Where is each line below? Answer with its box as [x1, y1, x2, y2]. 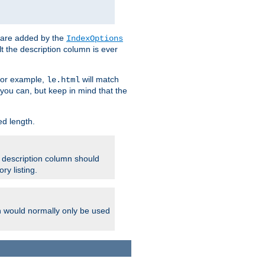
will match [80, 75, 119, 85]
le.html [47, 75, 80, 85]
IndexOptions [66, 34, 123, 44]
